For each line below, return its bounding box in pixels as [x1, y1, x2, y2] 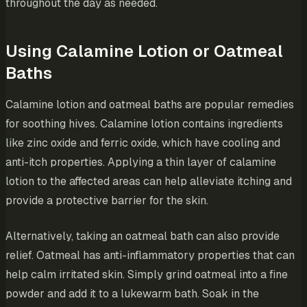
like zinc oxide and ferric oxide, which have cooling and [5, 136, 280, 151]
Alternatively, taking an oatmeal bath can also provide [5, 229, 280, 244]
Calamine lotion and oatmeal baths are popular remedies [5, 97, 294, 112]
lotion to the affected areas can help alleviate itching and [5, 174, 292, 189]
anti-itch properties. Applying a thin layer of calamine [5, 155, 276, 170]
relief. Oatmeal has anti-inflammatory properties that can [5, 248, 295, 263]
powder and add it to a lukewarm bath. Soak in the [5, 286, 259, 302]
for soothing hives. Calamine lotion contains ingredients [5, 116, 283, 132]
